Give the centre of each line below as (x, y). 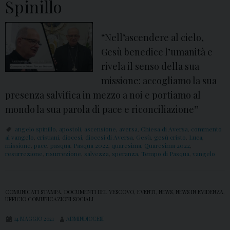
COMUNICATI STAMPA (33, 192)
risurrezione (63, 154)
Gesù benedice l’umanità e (157, 52)
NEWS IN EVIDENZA (199, 192)
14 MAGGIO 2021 (34, 219)
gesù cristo (170, 137)
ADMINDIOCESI (85, 219)
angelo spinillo (35, 129)
